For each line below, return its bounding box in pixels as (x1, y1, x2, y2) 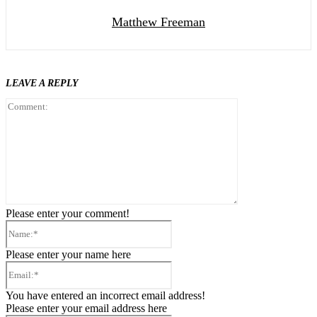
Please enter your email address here (6, 302, 167, 315)
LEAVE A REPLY (6, 78, 79, 89)
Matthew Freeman (112, 15, 205, 30)
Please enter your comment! (6, 207, 129, 220)
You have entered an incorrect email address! (6, 289, 205, 302)
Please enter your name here (6, 248, 131, 261)
